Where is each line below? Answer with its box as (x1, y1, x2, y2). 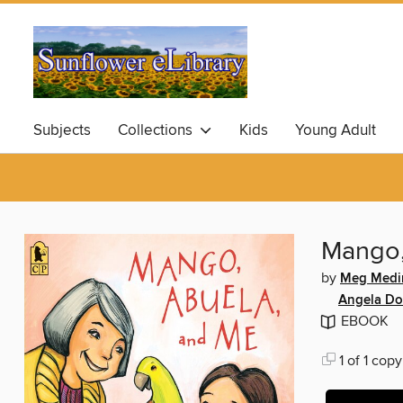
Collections (118, 121, 200, 140)
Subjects (33, 121, 91, 140)
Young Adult (295, 121, 376, 140)
